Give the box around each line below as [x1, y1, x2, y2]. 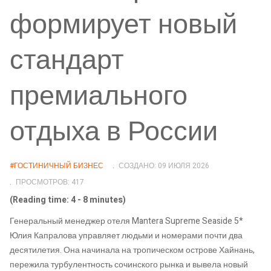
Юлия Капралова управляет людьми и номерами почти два [10, 229, 243, 243]
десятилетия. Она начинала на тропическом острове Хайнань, [10, 244, 255, 257]
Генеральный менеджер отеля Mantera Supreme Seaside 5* [10, 215, 243, 228]
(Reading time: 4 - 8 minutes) [10, 193, 126, 206]
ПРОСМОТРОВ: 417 [16, 176, 84, 188]
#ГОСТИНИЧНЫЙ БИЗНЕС [10, 160, 103, 171]
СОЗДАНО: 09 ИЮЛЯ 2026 [118, 160, 209, 171]
